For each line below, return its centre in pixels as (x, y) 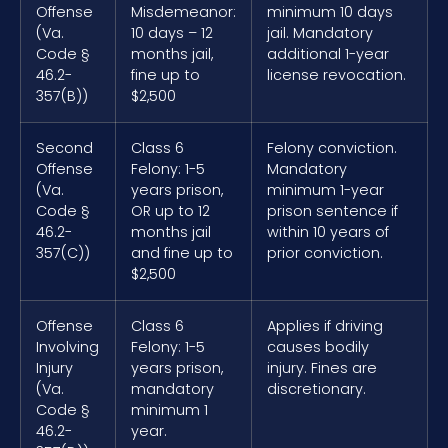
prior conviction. (325, 253)
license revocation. (336, 75)
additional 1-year (328, 54)
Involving (67, 347)
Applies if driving (325, 326)
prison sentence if (332, 211)
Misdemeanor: (183, 12)
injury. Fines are (322, 368)
